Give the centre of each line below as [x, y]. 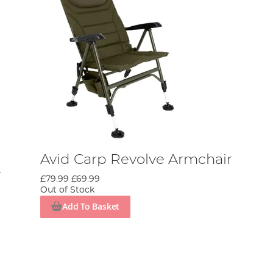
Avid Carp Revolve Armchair [136, 160]
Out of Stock [68, 190]
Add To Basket [91, 207]
